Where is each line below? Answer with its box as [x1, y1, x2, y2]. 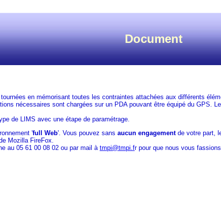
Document [124, 32, 183, 45]
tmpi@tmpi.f [100, 144, 135, 151]
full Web [33, 129, 58, 137]
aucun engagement [117, 129, 176, 137]
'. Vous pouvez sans [58, 129, 117, 137]
